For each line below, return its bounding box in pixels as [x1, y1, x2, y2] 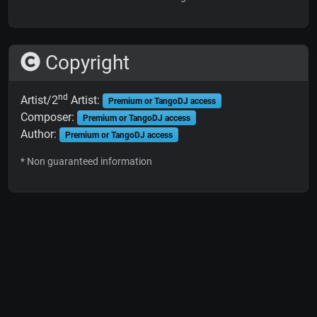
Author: [21, 127, 59, 141]
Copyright [40, 50, 129, 74]
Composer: [21, 110, 77, 124]
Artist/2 [21, 93, 58, 107]
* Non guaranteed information [21, 155, 152, 167]
